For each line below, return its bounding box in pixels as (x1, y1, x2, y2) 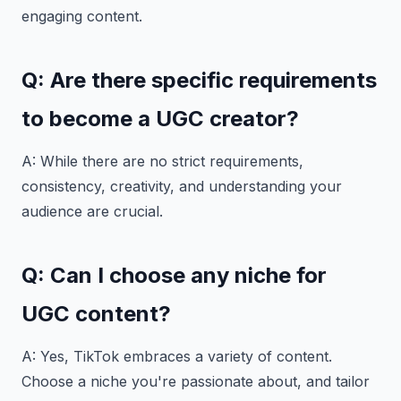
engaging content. (21, 7, 142, 26)
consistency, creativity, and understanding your (21, 177, 342, 196)
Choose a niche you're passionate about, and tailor (21, 372, 370, 391)
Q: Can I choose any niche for (21, 262, 327, 289)
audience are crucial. (21, 202, 163, 221)
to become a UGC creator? (21, 106, 299, 132)
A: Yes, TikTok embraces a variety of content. (21, 347, 332, 366)
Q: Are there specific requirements (21, 67, 377, 94)
